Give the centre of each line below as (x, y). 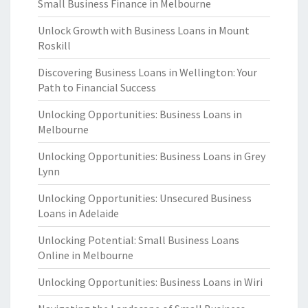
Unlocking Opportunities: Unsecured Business (145, 198)
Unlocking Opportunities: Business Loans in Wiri (150, 282)
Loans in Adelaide (78, 213)
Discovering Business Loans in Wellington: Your (147, 72)
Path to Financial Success (97, 87)
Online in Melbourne (86, 255)
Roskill (54, 45)
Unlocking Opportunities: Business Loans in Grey (152, 156)
